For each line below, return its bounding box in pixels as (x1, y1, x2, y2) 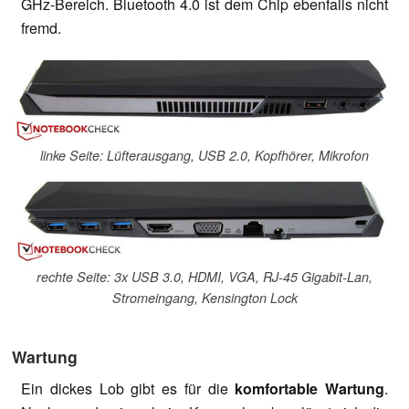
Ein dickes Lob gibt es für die (21, 377, 236, 399)
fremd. (21, 16, 61, 38)
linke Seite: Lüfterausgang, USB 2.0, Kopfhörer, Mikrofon (40, 146, 369, 165)
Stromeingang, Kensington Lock (111, 288, 298, 307)
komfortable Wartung (235, 377, 384, 399)
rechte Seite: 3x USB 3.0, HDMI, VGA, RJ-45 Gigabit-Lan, (37, 267, 372, 286)
